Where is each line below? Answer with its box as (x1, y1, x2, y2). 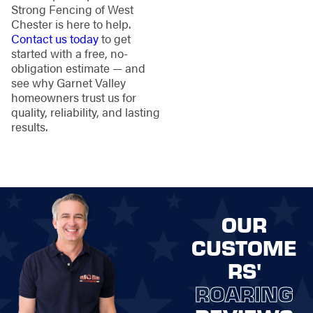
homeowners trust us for (10, 89, 136, 106)
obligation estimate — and (10, 59, 145, 77)
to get (98, 30, 131, 48)
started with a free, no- (10, 45, 128, 62)
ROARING (195, 278, 294, 308)
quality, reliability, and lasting (10, 103, 160, 121)
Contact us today (10, 30, 99, 48)
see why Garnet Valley (10, 74, 126, 92)
